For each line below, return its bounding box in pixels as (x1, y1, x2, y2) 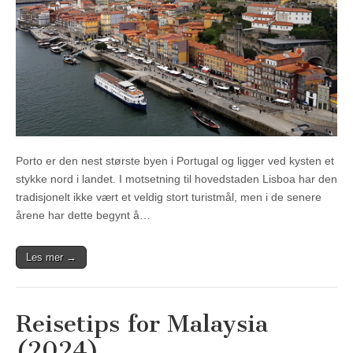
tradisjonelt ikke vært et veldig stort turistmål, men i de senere (16, 190, 321, 203)
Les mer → (26, 251, 76, 263)
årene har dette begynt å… (16, 208, 150, 221)
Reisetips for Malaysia (16, 309, 268, 338)
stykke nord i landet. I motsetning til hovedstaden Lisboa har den (16, 172, 337, 185)
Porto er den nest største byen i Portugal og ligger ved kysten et (16, 154, 334, 167)
